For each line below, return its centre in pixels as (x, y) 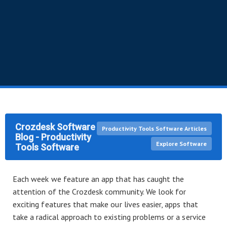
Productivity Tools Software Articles (154, 128)
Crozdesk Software (55, 127)
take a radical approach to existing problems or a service (109, 217)
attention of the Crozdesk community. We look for (100, 192)
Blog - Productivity (53, 137)
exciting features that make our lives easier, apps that (105, 204)
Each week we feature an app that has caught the (99, 179)
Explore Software (181, 144)
